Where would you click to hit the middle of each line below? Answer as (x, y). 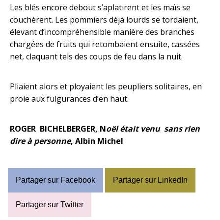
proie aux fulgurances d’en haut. (69, 99)
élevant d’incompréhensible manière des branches (102, 32)
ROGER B (27, 129)
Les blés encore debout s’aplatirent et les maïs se (100, 7)
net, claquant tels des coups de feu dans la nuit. (96, 56)
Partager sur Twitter (50, 205)
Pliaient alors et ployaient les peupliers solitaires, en (106, 86)
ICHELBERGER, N (75, 129)
